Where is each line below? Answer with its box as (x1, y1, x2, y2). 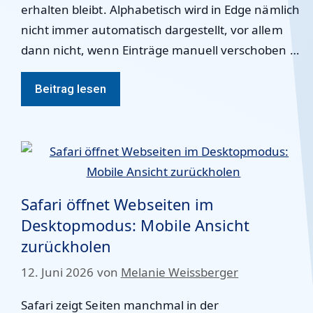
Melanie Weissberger (120, 264, 239, 280)
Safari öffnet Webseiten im (21, 193, 214, 214)
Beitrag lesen (35, 81, 107, 96)
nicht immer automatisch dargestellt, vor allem (21, 21, 283, 38)
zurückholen (21, 235, 112, 256)
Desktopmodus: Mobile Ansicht (21, 214, 249, 235)
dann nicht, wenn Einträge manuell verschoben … (21, 41, 299, 58)
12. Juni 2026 (21, 264, 94, 280)
